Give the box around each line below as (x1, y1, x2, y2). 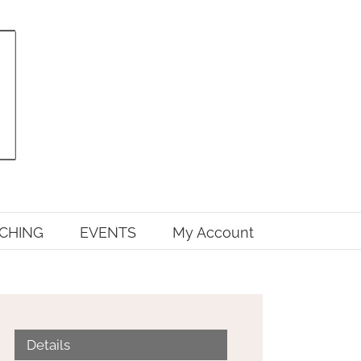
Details (27, 337, 70, 353)
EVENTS (79, 224, 136, 241)
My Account (172, 224, 254, 241)
